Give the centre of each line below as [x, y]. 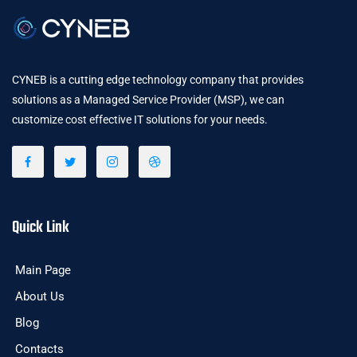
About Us [40, 297]
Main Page [43, 271]
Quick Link [41, 228]
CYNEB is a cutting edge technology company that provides [158, 80]
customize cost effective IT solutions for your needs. [140, 120]
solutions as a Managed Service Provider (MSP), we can [148, 100]
